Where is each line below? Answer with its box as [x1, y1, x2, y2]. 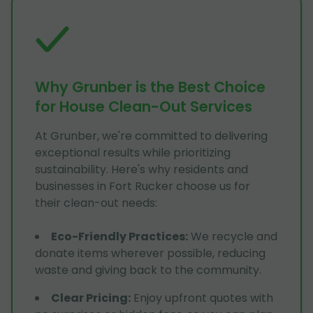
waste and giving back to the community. [35, 262, 261, 279]
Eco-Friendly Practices [51, 228, 185, 245]
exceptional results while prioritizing [35, 145, 231, 161]
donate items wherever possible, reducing [35, 245, 265, 262]
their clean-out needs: [35, 195, 157, 212]
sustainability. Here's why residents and [35, 161, 248, 178]
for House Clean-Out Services [35, 96, 252, 117]
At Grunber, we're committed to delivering [35, 128, 268, 145]
